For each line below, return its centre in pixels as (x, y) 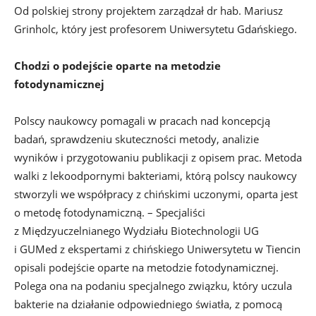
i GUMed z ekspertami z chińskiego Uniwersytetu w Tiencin (157, 249)
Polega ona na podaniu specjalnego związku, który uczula (153, 285)
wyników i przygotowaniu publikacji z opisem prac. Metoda (158, 157)
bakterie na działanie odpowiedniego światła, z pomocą (148, 304)
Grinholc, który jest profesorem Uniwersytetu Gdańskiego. (156, 29)
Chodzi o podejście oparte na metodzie (117, 65)
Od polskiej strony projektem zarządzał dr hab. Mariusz (148, 10)
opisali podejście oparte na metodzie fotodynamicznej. (146, 267)
